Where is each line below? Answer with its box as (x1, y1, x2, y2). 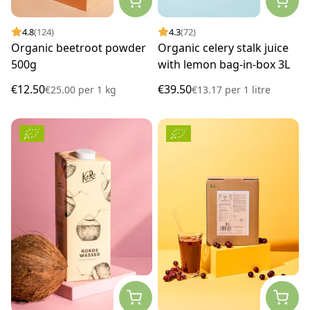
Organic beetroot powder (11, 40, 146, 56)
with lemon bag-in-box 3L (158, 57, 290, 73)
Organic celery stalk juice (158, 40, 289, 56)
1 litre (241, 83, 271, 97)
